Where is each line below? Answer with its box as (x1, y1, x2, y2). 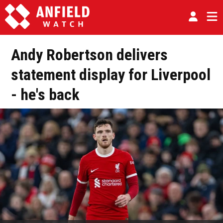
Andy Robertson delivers (11, 45, 168, 64)
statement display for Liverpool (11, 65, 211, 84)
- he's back (11, 85, 80, 104)
